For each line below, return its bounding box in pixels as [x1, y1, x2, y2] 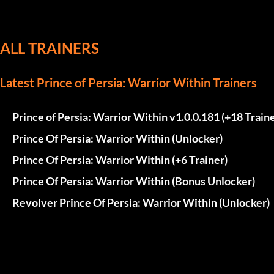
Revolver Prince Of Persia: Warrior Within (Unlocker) [12, 195, 270, 209]
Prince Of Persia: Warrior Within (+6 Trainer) [12, 152, 228, 166]
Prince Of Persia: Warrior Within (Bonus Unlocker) [12, 174, 255, 188]
